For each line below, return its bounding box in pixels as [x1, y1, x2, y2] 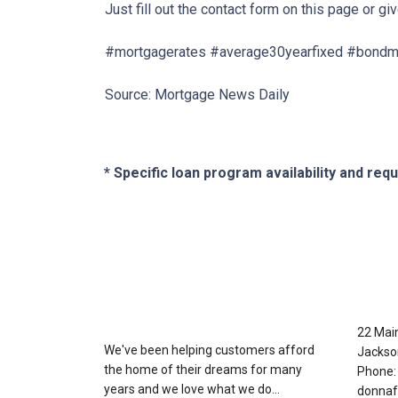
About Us [104, 264, 192, 289]
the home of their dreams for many [104, 362, 302, 378]
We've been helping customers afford [104, 343, 314, 358]
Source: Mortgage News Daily [105, 86, 290, 103]
